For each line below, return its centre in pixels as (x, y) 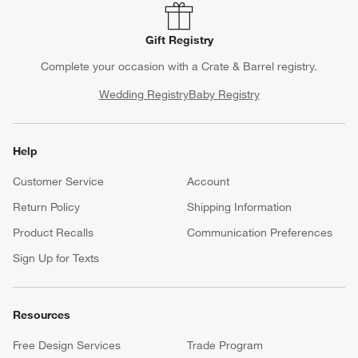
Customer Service (58, 182)
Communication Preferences (260, 233)
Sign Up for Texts (56, 259)
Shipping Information (239, 207)
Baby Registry (224, 95)
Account (208, 182)
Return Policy (46, 207)
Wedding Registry (143, 95)
